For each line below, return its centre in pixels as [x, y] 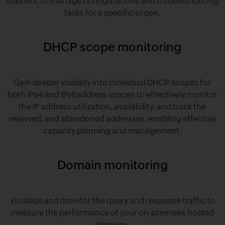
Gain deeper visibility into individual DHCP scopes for [113, 82]
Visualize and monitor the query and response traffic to [113, 200]
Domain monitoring [112, 165]
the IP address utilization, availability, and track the [113, 106]
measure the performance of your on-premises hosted [113, 212]
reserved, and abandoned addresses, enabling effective [113, 119]
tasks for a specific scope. [113, 13]
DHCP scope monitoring [113, 47]
